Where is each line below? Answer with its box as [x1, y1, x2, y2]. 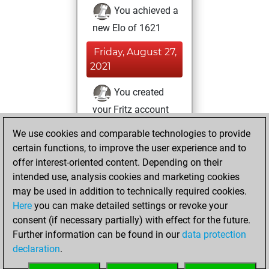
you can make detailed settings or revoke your [32, 200, 228, 211]
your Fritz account [92, 104, 169, 115]
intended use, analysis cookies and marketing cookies [13, 171, 240, 183]
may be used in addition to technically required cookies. [13, 186, 247, 197]
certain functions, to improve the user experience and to [13, 142, 246, 154]
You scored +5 [112, 250, 174, 262]
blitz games [92, 234, 142, 245]
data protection [182, 229, 246, 240]
